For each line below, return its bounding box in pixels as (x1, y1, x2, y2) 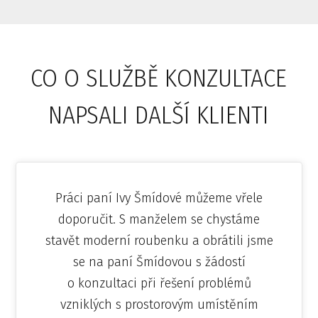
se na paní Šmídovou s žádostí (72, 254, 246, 270)
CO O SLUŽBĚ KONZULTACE (30, 63, 287, 94)
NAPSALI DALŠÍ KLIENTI (48, 100, 269, 131)
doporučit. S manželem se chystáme (58, 212, 260, 228)
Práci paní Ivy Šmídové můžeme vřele (55, 190, 263, 207)
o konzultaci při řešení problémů (67, 275, 251, 292)
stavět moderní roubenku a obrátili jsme (45, 233, 273, 249)
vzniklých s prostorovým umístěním (60, 297, 258, 313)
